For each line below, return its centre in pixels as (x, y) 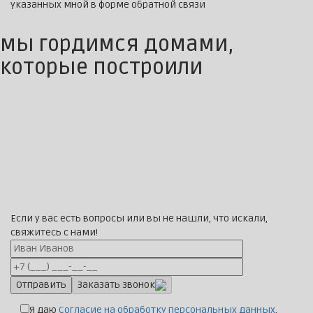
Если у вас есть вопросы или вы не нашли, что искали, (139, 219)
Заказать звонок (116, 285)
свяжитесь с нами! (54, 233)
